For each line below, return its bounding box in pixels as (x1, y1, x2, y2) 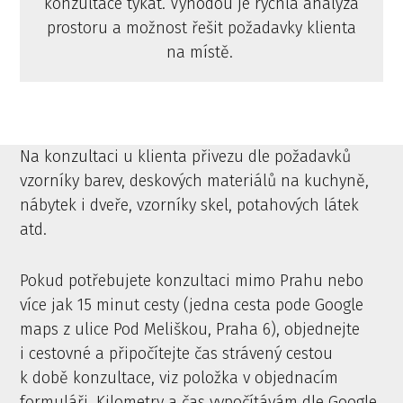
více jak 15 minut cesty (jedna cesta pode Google (20, 295, 364, 316)
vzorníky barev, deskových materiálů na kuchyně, (19, 171, 369, 192)
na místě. (166, 41, 237, 62)
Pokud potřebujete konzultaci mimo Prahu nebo (20, 271, 364, 291)
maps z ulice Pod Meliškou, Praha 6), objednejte (20, 319, 361, 340)
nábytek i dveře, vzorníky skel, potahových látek (19, 195, 359, 216)
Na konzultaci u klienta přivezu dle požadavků (19, 147, 351, 167)
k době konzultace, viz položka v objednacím (20, 368, 339, 389)
